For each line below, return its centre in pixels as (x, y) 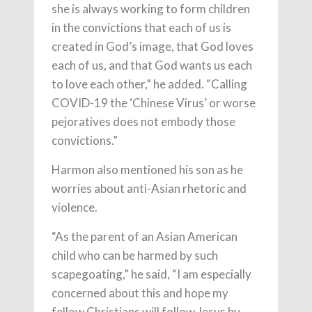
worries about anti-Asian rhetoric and (149, 188)
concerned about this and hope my (140, 292)
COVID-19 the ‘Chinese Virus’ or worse (154, 102)
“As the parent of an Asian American (145, 236)
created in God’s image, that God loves (153, 46)
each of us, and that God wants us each (152, 65)
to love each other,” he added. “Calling (149, 84)
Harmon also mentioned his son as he (147, 169)
